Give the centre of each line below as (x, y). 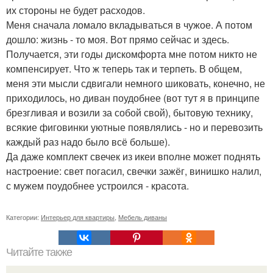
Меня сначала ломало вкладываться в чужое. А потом (129, 25)
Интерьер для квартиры (78, 217)
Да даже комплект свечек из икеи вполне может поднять (133, 156)
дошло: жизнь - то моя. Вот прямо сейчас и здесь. (118, 39)
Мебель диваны (143, 217)
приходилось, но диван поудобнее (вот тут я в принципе (133, 98)
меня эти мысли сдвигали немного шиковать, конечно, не (136, 83)
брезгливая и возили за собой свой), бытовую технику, (129, 112)
